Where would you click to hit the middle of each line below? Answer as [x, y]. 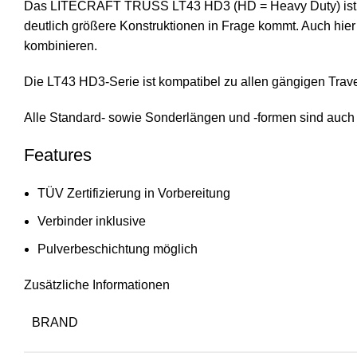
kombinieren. [61, 45]
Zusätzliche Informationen [97, 284]
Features [58, 155]
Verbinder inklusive [92, 221]
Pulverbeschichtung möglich [118, 249]
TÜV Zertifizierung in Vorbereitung [134, 193]
